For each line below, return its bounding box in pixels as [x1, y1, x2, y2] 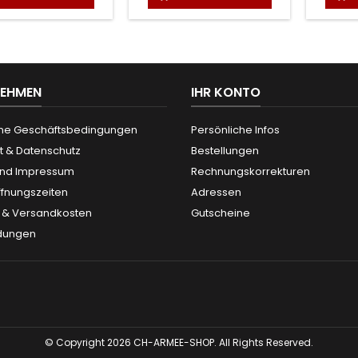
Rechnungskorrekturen [191, 163, 310, 179]
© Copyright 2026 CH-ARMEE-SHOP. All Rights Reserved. [45, 335, 313, 349]
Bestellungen [191, 142, 259, 158]
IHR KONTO [191, 82, 261, 101]
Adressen [191, 184, 241, 200]
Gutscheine [191, 205, 250, 221]
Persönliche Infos [191, 121, 280, 137]
